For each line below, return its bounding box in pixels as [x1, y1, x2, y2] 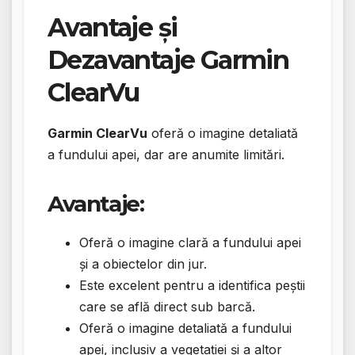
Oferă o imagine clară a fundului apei [79, 234, 301, 250]
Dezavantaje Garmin [48, 44, 289, 75]
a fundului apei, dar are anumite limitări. [48, 146, 284, 162]
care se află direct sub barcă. [79, 298, 255, 315]
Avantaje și [48, 11, 177, 43]
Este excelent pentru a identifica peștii [79, 277, 305, 293]
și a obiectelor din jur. [79, 255, 207, 272]
